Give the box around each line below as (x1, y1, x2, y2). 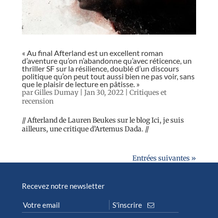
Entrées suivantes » (132, 154, 197, 163)
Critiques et (129, 88, 166, 97)
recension (21, 97, 54, 106)
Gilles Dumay (34, 88, 78, 97)
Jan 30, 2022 (84, 88, 124, 97)
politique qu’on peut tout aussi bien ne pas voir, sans (21, 72, 195, 81)
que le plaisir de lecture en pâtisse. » (21, 79, 140, 89)
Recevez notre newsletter (21, 182, 105, 191)
